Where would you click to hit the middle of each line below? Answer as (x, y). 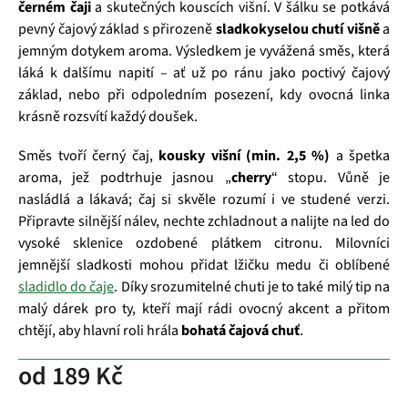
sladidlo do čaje (66, 286)
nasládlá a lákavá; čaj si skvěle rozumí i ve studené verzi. (204, 199)
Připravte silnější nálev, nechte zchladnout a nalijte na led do (204, 221)
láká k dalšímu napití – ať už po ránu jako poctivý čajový (204, 72)
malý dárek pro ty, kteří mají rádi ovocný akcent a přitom (204, 308)
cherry (251, 177)
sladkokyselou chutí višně (297, 29)
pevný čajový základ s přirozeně (117, 29)
